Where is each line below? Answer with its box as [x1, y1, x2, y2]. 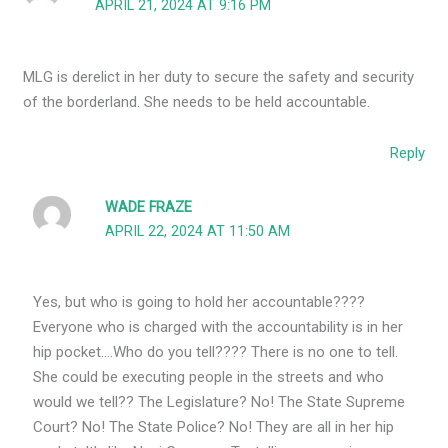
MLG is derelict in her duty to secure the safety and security [23, 67, 415, 86]
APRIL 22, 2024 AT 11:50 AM [105, 222, 291, 240]
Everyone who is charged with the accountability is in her [33, 318, 404, 337]
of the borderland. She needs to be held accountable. [23, 92, 371, 111]
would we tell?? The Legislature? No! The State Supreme [33, 393, 406, 412]
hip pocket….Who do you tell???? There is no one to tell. [33, 343, 399, 362]
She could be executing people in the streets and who [33, 368, 385, 387]
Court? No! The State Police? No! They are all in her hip [33, 418, 395, 437]
